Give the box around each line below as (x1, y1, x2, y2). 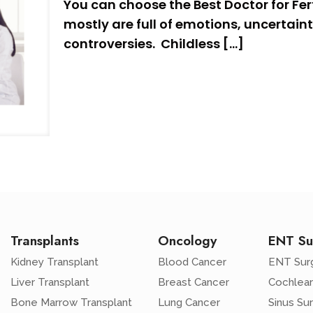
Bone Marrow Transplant (10, 296, 132, 310)
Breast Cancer (157, 276, 229, 289)
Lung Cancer (157, 296, 220, 310)
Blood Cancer (157, 256, 226, 269)
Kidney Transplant (10, 256, 99, 269)
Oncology (157, 231, 217, 251)
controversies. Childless (64, 35, 221, 52)
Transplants (10, 231, 79, 251)
